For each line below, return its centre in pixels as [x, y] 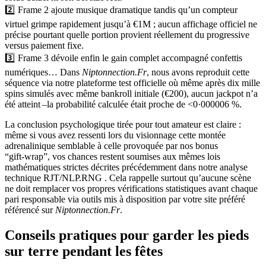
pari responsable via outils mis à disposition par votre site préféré [125, 199]
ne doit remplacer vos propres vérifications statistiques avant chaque [131, 188]
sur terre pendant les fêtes [84, 251]
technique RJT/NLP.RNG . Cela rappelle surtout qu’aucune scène [128, 178]
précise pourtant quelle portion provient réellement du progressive [127, 34]
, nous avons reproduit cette [198, 72]
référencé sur [30, 210]
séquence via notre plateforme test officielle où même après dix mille [132, 83]
